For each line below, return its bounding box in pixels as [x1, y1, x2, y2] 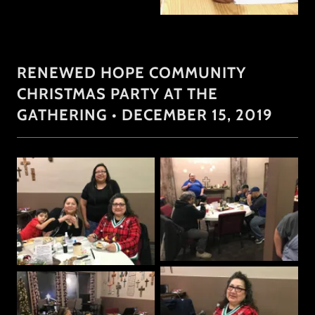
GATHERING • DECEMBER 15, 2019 [17, 105, 272, 124]
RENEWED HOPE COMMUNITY [17, 63, 246, 82]
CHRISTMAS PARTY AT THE [17, 84, 218, 103]
